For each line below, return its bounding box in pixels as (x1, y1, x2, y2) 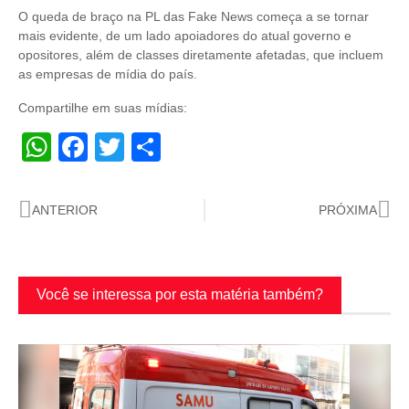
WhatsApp (51, 131, 186, 164)
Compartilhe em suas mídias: (18, 100, 187, 116)
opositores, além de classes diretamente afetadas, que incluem (18, 47, 383, 63)
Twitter (124, 131, 211, 164)
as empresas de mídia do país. (18, 67, 197, 82)
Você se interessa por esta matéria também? (37, 287, 323, 303)
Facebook (88, 131, 217, 164)
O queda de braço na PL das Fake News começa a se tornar (18, 9, 369, 25)
